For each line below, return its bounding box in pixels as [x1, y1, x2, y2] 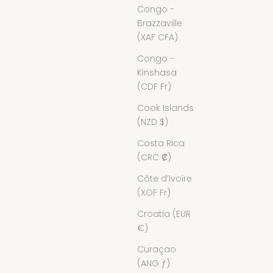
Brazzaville [137, 16, 182, 29]
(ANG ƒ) [137, 257, 170, 269]
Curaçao [137, 243, 176, 255]
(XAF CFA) [137, 30, 178, 43]
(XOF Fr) [137, 186, 171, 199]
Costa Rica [137, 136, 185, 149]
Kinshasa [137, 66, 177, 79]
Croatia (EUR [137, 207, 191, 220]
